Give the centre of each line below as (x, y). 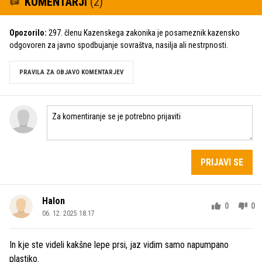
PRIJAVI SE (222, 162)
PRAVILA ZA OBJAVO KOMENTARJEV (71, 72)
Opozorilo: (28, 32)
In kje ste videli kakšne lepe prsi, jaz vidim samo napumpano (119, 244)
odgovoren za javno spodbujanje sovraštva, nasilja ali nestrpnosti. (119, 45)
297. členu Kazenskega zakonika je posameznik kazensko (143, 32)
